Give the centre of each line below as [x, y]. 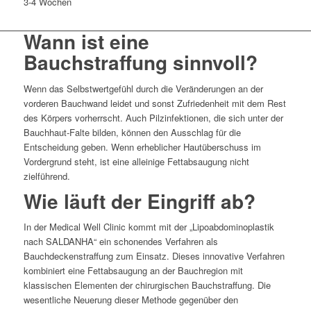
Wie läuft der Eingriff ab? [139, 201]
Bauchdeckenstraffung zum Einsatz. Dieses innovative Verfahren [154, 255]
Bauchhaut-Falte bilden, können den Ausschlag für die [132, 132]
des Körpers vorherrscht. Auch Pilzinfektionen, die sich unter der [153, 117]
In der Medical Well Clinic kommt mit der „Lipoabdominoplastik [149, 226]
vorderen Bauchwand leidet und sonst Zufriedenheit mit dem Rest [154, 103]
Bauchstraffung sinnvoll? [140, 62]
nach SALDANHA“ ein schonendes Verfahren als [120, 241]
